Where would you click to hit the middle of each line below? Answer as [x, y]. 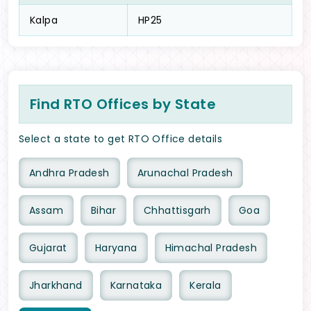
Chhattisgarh [177, 211]
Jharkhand [56, 286]
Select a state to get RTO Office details [120, 139]
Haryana [116, 248]
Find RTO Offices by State [123, 104]
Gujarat [48, 248]
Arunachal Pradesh [185, 173]
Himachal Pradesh [211, 248]
